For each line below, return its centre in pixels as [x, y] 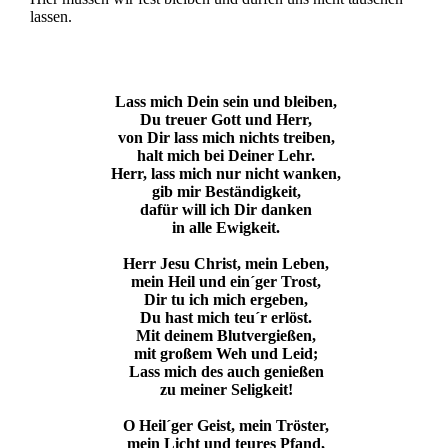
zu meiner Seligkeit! [226, 389]
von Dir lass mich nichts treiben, [226, 137]
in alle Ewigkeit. [226, 227]
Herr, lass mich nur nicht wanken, [226, 173]
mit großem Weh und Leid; [226, 353]
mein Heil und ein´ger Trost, [226, 281]
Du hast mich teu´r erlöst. [226, 317]
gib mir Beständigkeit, [226, 191]
